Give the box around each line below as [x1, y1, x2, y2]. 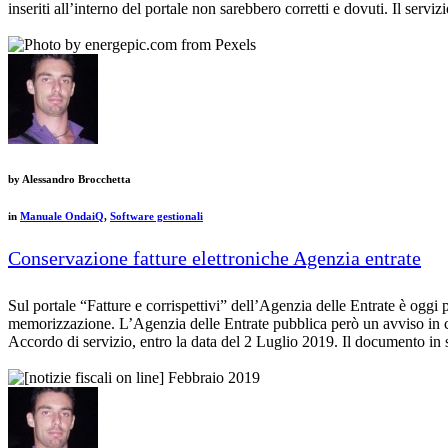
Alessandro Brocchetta [20, 172, 131, 185]
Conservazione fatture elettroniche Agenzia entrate [8, 246, 421, 269]
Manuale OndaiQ [20, 209, 104, 222]
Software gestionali [110, 209, 203, 222]
